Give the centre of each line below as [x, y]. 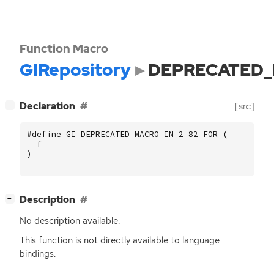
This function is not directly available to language [120, 240]
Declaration [47, 106]
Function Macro [64, 48]
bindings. [38, 254]
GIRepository [75, 70]
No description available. [70, 221]
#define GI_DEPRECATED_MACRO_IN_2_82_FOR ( [127, 134]
